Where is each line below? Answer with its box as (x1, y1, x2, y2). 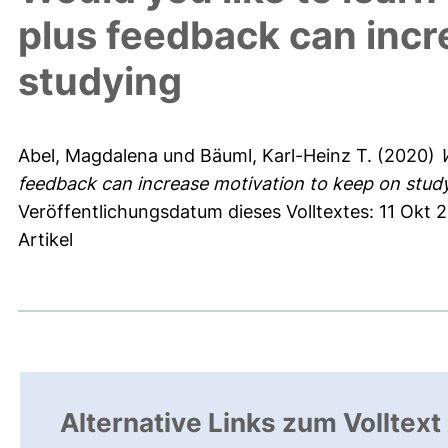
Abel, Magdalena (18, 145, 158, 167)
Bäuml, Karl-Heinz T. (200, 145, 372, 167)
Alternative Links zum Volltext (60, 407, 441, 439)
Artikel (18, 229, 73, 251)
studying (18, 58, 182, 105)
